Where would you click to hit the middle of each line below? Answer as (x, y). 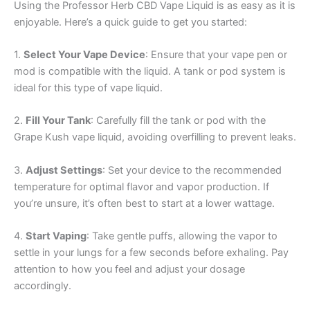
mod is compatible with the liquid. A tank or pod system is (150, 71)
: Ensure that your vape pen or (216, 54)
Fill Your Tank (58, 121)
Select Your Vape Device (84, 54)
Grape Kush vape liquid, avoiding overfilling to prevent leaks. (155, 137)
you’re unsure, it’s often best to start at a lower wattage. (144, 203)
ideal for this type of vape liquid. (88, 88)
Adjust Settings (64, 170)
